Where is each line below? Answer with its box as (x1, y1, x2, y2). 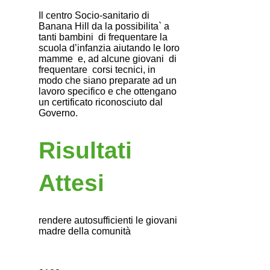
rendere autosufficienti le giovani (39, 215, 177, 225)
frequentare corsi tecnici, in (39, 64, 155, 75)
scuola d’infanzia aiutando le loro (39, 42, 180, 53)
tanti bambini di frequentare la (39, 31, 168, 42)
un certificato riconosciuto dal (39, 96, 163, 107)
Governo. (39, 107, 78, 118)
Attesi (39, 169, 104, 196)
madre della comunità (39, 225, 131, 236)
